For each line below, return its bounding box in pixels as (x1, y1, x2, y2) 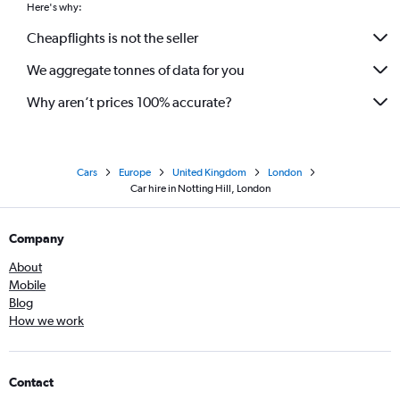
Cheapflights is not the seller (27, 29, 198, 46)
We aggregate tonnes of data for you (27, 61, 245, 79)
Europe (119, 166, 151, 179)
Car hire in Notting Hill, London (129, 182, 271, 195)
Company (9, 231, 64, 246)
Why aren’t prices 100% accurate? (27, 93, 232, 111)
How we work (9, 313, 84, 328)
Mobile (9, 278, 46, 292)
